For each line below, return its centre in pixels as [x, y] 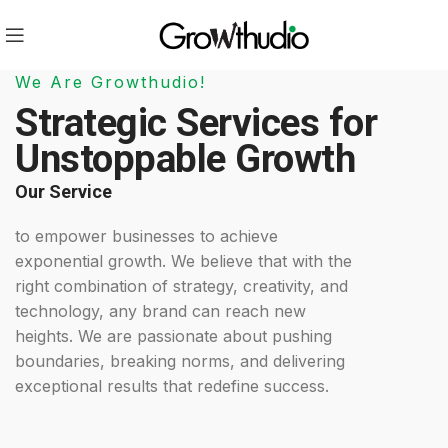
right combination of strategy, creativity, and [182, 286]
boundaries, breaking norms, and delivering [180, 361]
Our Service [64, 191]
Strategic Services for [196, 122]
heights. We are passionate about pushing [174, 336]
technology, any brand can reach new [161, 311]
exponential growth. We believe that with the [184, 261]
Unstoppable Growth [185, 158]
